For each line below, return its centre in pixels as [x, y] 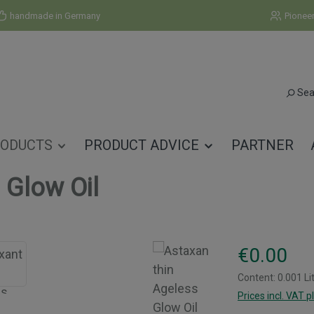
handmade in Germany [55, 15]
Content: [258, 277]
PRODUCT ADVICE [142, 145]
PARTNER [262, 145]
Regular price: [275, 250]
